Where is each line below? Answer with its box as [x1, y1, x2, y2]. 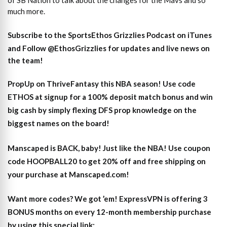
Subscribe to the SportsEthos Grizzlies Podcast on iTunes [8, 30, 212, 40]
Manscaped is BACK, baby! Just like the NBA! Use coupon [8, 143, 210, 153]
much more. [8, 7, 45, 16]
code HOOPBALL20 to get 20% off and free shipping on [8, 156, 206, 166]
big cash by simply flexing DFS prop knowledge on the [8, 105, 197, 115]
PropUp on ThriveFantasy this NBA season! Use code [8, 79, 196, 89]
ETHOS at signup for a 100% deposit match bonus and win [8, 92, 213, 102]
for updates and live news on [106, 43, 210, 53]
